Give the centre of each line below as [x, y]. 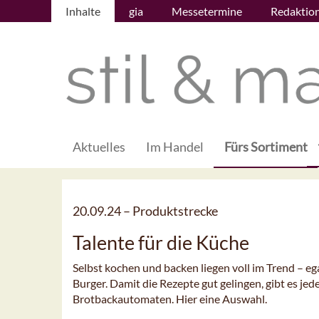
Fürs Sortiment [266, 147]
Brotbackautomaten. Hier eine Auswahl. [170, 299]
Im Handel [175, 147]
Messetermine [207, 11]
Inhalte [83, 11]
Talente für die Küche [161, 243]
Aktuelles [99, 147]
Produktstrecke [175, 211]
